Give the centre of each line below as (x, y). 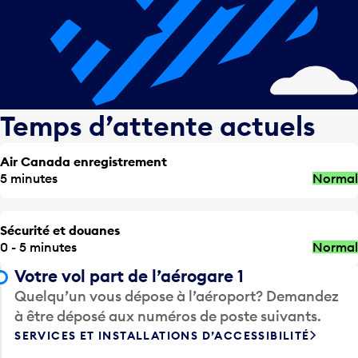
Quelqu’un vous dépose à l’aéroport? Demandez (177, 296)
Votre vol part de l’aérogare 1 (129, 276)
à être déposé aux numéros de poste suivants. (168, 316)
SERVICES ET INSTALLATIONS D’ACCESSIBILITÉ (162, 336)
